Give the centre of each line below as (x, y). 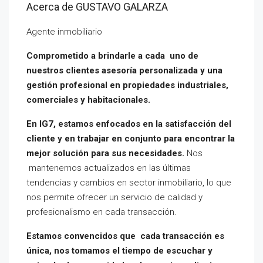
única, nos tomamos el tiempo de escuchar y (119, 251)
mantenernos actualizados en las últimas (109, 168)
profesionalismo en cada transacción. (102, 212)
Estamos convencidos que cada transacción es (125, 236)
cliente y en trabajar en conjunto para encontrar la (131, 139)
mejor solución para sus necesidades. (105, 153)
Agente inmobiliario (64, 32)
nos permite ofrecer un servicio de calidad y (114, 197)
